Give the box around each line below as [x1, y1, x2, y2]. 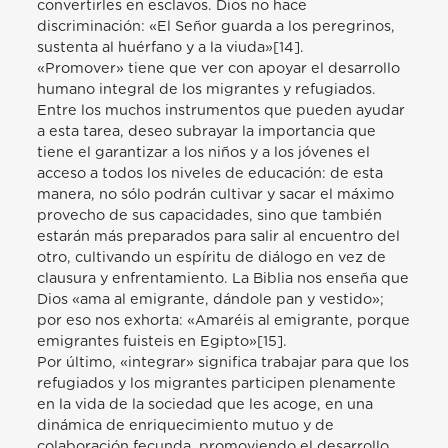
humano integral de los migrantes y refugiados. [37, 81, 377, 97]
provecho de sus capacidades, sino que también [37, 207, 383, 223]
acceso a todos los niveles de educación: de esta [37, 165, 384, 181]
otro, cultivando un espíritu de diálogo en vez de [37, 249, 387, 265]
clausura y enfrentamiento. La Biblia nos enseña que [37, 270, 410, 286]
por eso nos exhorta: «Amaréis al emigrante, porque [37, 312, 411, 328]
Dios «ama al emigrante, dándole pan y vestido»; [37, 291, 385, 307]
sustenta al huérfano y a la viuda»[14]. [37, 39, 305, 55]
